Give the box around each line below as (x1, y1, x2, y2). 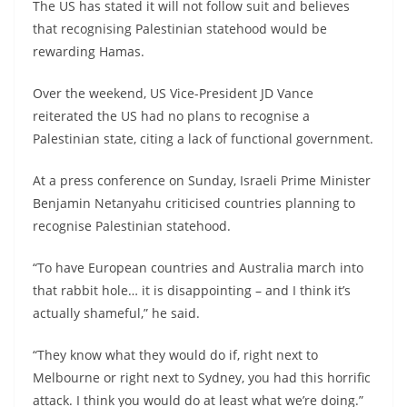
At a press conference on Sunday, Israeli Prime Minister (33, 171, 371, 189)
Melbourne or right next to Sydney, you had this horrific (33, 368, 371, 386)
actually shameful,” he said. (33, 303, 200, 322)
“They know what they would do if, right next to (33, 345, 318, 363)
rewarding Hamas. (33, 42, 144, 60)
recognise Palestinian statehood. (33, 216, 231, 234)
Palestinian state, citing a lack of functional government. (33, 129, 373, 147)
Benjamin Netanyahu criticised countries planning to (33, 194, 355, 212)
